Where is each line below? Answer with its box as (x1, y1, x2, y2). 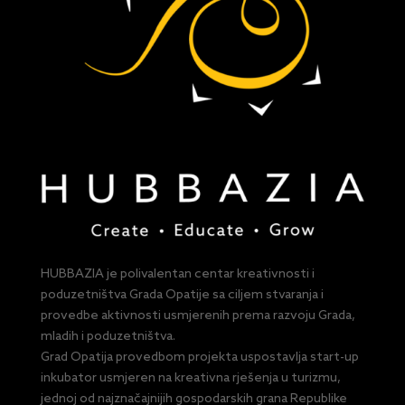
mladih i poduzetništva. (40, 329, 175, 345)
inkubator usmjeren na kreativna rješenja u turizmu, (40, 371, 341, 387)
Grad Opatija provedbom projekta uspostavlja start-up (40, 350, 359, 366)
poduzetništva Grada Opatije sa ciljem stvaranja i (40, 287, 324, 304)
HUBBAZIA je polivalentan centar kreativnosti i (40, 267, 315, 283)
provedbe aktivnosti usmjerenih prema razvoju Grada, (40, 308, 355, 325)
